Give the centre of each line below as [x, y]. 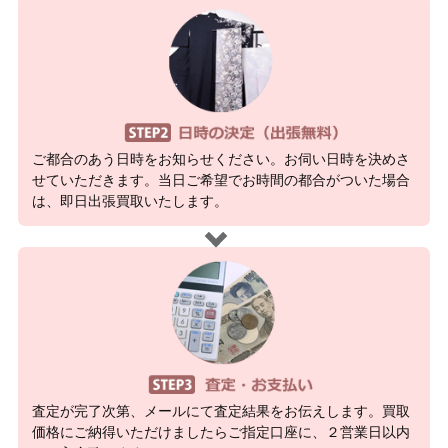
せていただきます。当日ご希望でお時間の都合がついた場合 [220, 179]
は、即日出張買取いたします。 [129, 200]
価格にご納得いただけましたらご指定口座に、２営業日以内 [220, 431]
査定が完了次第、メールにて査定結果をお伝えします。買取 [220, 410]
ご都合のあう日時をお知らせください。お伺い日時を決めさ [220, 158]
